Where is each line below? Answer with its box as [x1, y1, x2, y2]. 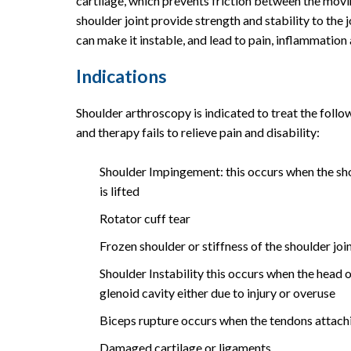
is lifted [100, 183, 139, 198]
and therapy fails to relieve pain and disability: [76, 124, 320, 139]
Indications [76, 64, 167, 87]
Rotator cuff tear [100, 210, 190, 226]
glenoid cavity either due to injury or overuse [100, 284, 335, 300]
